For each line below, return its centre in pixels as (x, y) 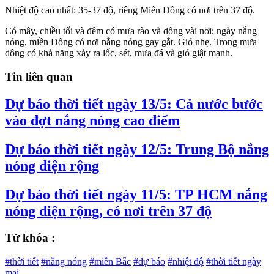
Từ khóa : (30, 238)
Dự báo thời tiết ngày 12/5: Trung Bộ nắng (137, 149)
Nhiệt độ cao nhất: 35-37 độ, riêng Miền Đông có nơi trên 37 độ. (130, 10)
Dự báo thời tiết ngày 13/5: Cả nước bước (134, 104)
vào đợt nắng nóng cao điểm (92, 120)
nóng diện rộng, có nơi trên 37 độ (108, 211)
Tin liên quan (39, 76)
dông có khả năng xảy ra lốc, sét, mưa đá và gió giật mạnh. (119, 53)
